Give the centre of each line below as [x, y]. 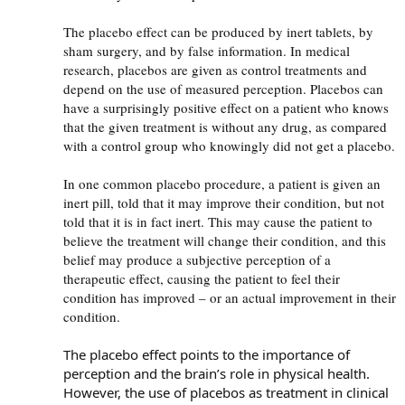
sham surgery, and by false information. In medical [207, 50]
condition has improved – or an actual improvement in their [230, 297]
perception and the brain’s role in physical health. [217, 373]
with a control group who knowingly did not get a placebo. [229, 145]
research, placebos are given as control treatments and [215, 69]
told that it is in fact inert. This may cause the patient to [218, 221]
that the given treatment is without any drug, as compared [225, 126]
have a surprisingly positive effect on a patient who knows [226, 107]
